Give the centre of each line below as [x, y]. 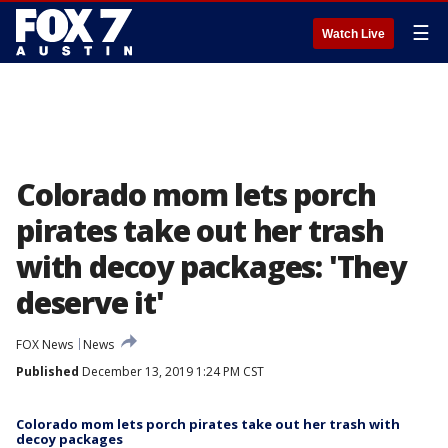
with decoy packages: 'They [211, 266]
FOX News [44, 344]
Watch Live [353, 34]
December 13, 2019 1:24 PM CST [171, 371]
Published [47, 371]
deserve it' [90, 302]
